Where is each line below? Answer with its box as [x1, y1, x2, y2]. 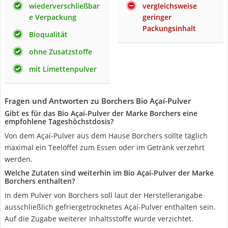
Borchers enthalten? [5, 176, 75, 186]
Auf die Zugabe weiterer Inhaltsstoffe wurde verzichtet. [5, 214, 193, 223]
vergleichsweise [142, 1, 197, 11]
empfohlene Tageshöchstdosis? [5, 117, 113, 126]
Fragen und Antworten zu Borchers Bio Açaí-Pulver [5, 96, 191, 106]
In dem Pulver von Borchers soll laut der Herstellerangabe [5, 190, 203, 200]
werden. [5, 154, 33, 164]
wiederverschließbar [29, 1, 100, 11]
